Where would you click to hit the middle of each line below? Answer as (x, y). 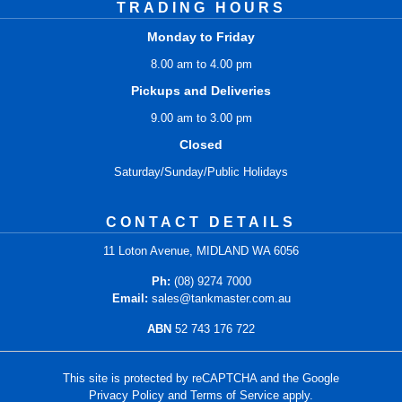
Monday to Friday (201, 37)
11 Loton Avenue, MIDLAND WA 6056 (201, 251)
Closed (201, 145)
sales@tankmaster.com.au (221, 299)
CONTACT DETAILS (201, 223)
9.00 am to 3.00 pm (201, 118)
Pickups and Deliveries (201, 91)
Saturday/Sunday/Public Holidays (201, 172)
